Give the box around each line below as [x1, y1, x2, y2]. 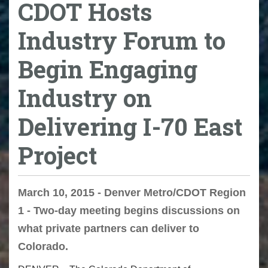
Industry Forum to [18, 24, 226, 56]
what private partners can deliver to [18, 223, 199, 235]
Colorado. [18, 240, 68, 253]
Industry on [18, 81, 152, 114]
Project [18, 139, 97, 171]
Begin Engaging [18, 53, 197, 85]
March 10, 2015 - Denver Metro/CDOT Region [18, 187, 246, 199]
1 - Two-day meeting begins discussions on [18, 205, 240, 217]
